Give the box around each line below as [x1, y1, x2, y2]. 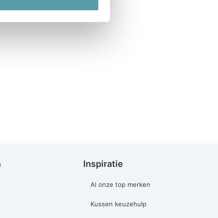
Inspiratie [83, 158, 123, 169]
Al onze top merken [91, 180, 150, 188]
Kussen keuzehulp [91, 200, 146, 208]
